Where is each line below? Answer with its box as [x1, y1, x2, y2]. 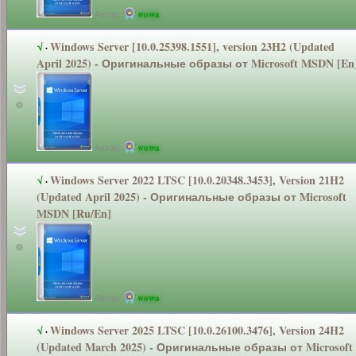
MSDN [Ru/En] [37, 204, 111, 222]
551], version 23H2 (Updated [195, 37, 335, 55]
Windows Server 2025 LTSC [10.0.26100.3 [50, 321, 252, 339]
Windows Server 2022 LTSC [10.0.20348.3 [50, 171, 252, 188]
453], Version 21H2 [252, 171, 344, 188]
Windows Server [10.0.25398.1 [50, 37, 195, 55]
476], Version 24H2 [252, 321, 344, 339]
